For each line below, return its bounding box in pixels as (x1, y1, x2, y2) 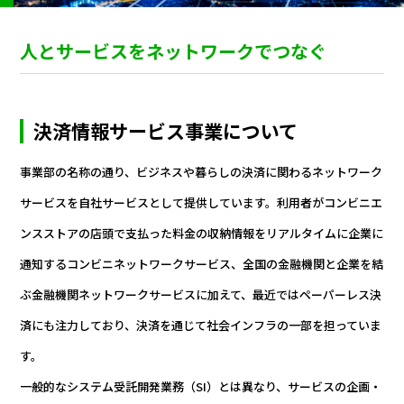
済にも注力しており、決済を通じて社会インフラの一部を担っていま (20, 317, 382, 335)
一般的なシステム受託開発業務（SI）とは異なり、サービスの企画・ (20, 378, 382, 396)
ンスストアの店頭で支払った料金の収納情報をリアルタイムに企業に (20, 225, 384, 243)
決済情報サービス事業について (33, 117, 298, 145)
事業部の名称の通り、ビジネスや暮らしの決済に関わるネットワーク (20, 163, 383, 181)
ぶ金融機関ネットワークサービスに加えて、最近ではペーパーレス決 (20, 286, 382, 304)
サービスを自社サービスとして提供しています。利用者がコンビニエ (20, 194, 383, 212)
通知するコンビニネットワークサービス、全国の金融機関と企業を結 (20, 255, 384, 273)
